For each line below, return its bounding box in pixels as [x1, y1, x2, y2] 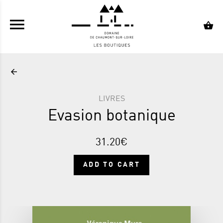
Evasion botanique [47, 109, 176, 125]
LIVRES [98, 95, 125, 104]
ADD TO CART [83, 161, 140, 168]
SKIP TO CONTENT [66, 7, 156, 15]
